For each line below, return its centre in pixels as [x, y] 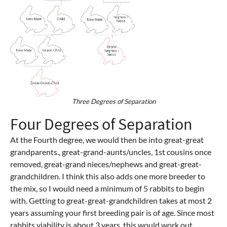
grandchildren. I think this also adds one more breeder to [108, 176]
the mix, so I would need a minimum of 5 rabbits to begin [107, 188]
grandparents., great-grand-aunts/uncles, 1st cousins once [111, 152]
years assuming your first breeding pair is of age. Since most [112, 213]
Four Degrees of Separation [101, 124]
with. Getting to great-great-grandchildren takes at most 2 [111, 201]
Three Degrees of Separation [113, 102]
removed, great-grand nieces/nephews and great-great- [106, 164]
